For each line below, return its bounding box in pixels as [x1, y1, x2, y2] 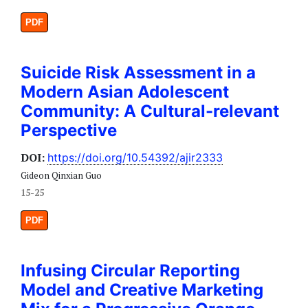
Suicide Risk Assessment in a [21, 62, 256, 82]
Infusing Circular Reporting [21, 260, 240, 280]
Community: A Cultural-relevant [21, 100, 279, 121]
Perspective [21, 120, 117, 140]
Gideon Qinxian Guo [21, 168, 102, 181]
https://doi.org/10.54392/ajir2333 [47, 150, 223, 164]
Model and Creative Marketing [21, 279, 263, 300]
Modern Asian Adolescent [21, 81, 229, 102]
